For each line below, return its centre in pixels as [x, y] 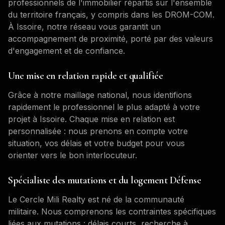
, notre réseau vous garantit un [101, 27]
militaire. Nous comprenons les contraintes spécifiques [112, 211]
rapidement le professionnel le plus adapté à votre [104, 107]
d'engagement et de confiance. [67, 51]
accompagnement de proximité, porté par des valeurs [110, 39]
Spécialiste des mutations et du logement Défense [104, 180]
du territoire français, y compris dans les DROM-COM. [111, 15]
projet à [24, 119]
